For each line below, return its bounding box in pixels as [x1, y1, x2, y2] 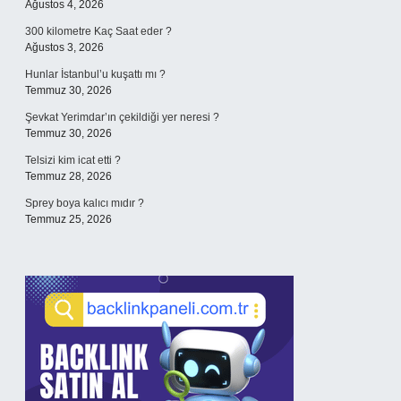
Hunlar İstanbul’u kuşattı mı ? [25, 68, 166, 81]
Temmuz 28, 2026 [25, 170, 112, 183]
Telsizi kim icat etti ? [25, 154, 121, 166]
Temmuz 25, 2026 [25, 213, 112, 226]
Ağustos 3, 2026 [25, 41, 104, 54]
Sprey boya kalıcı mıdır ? [25, 197, 144, 209]
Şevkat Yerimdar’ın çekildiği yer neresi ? [25, 111, 219, 124]
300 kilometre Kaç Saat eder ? [25, 25, 172, 38]
